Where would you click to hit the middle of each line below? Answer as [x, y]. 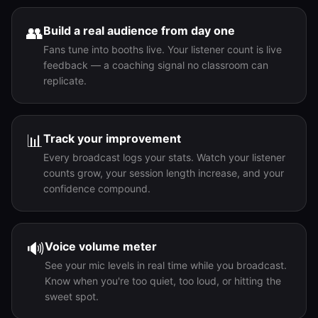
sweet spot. [72, 296]
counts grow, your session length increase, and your [164, 173]
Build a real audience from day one [139, 31]
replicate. [65, 81]
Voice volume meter [101, 246]
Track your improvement [112, 138]
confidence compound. [97, 188]
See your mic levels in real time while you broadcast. [166, 265]
